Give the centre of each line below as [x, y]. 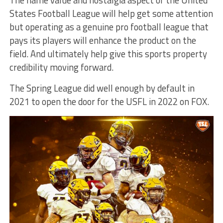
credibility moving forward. [61, 67]
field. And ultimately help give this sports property [108, 54]
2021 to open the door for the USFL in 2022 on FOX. [109, 101]
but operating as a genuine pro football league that [109, 27]
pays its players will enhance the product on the [103, 40]
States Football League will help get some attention [111, 13]
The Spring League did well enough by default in [102, 88]
